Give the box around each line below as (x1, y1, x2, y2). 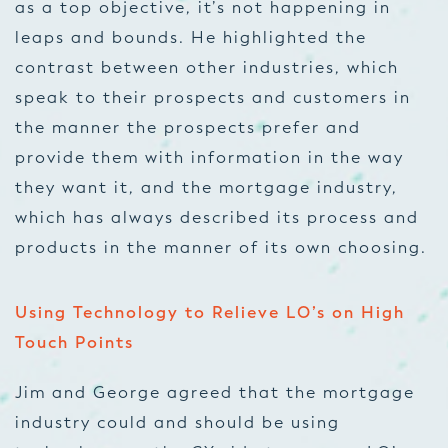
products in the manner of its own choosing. (15, 238, 433, 257)
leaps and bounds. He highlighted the (15, 28, 367, 47)
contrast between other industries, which (15, 58, 399, 77)
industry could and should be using (15, 413, 340, 432)
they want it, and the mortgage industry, (15, 178, 398, 197)
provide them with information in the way (15, 148, 404, 167)
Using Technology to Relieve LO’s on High (15, 303, 405, 323)
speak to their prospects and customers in (15, 88, 411, 107)
